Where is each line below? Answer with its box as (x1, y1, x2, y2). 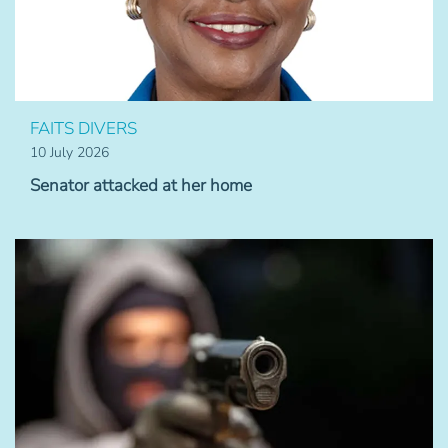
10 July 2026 (30, 143, 109, 163)
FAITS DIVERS (30, 117, 137, 141)
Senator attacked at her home (30, 174, 252, 198)
